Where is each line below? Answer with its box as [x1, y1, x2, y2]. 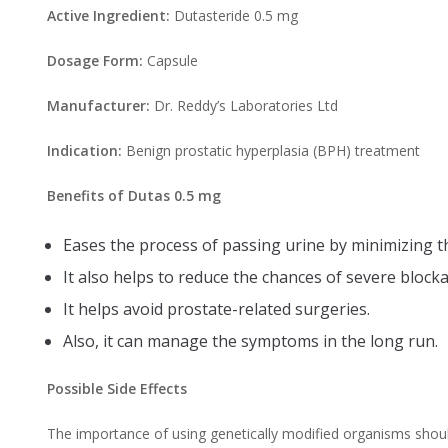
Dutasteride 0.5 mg [170, 5, 298, 25]
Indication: [47, 140, 122, 160]
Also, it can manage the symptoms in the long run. [63, 329, 438, 352]
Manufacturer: [47, 95, 150, 115]
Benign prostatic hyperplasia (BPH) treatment [122, 140, 420, 160]
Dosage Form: [47, 50, 143, 70]
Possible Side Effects [47, 378, 187, 398]
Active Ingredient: [47, 5, 170, 25]
